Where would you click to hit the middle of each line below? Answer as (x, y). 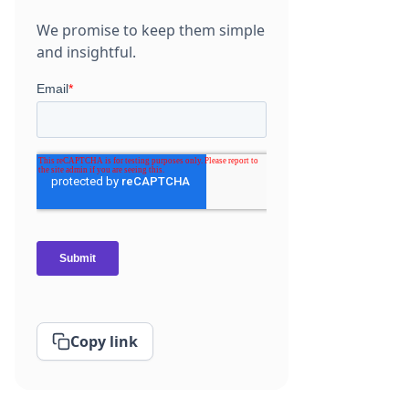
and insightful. (86, 52)
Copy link (104, 342)
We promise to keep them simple (151, 31)
